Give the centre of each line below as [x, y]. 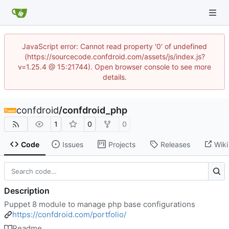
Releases [175, 144]
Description [27, 190]
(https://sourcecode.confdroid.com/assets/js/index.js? [114, 56]
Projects [122, 144]
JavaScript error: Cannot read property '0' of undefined [114, 46]
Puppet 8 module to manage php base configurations [100, 204]
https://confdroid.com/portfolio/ [69, 214]
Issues [73, 144]
